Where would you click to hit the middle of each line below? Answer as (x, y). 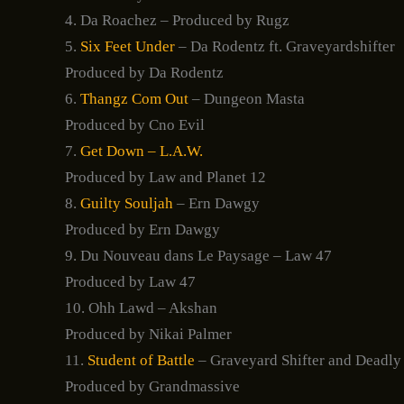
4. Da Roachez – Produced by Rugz (177, 21)
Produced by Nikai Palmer (148, 335)
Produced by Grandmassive (152, 387)
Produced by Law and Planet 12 (165, 178)
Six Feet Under (129, 47)
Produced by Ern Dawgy (142, 230)
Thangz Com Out (133, 99)
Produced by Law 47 (130, 282)
